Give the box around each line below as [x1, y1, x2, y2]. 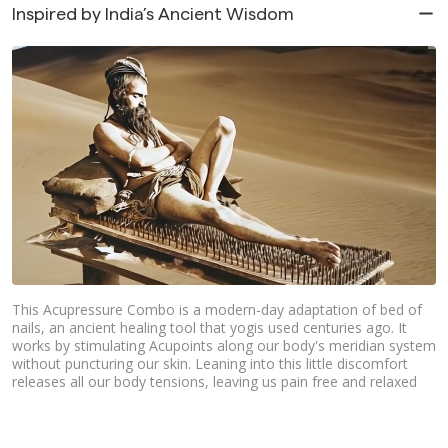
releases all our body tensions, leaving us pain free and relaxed [12, 371, 417, 391]
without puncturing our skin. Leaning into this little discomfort [12, 353, 408, 373]
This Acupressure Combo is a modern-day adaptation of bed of [12, 299, 422, 319]
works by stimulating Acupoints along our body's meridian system [12, 335, 436, 355]
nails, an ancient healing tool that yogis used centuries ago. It [12, 317, 407, 337]
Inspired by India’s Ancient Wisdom [12, 5, 294, 23]
